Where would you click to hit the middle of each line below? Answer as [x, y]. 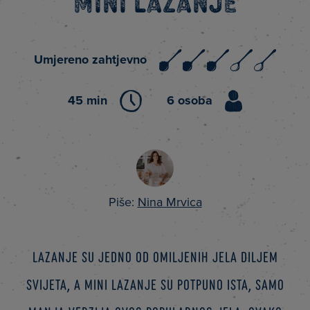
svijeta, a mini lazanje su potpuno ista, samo [155, 284]
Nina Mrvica [170, 202]
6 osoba [190, 101]
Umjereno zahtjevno [90, 60]
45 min [88, 101]
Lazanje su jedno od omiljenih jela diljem [155, 256]
